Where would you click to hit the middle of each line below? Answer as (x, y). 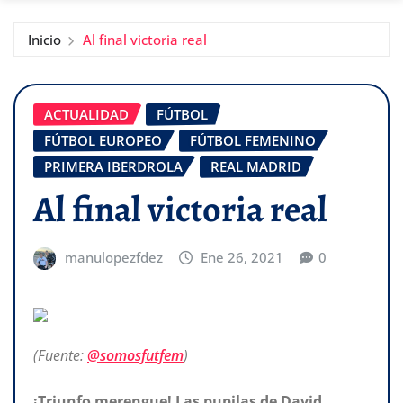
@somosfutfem (135, 355)
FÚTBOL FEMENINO (253, 140)
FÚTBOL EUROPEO (103, 140)
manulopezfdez (113, 258)
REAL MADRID (256, 166)
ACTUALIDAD (86, 114)
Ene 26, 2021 (242, 258)
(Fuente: (60, 355)
